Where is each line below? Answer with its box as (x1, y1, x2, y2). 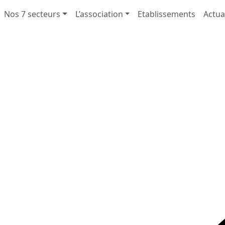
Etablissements (138, 9, 196, 20)
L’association (75, 9, 123, 20)
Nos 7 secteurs (4, 9, 60, 20)
